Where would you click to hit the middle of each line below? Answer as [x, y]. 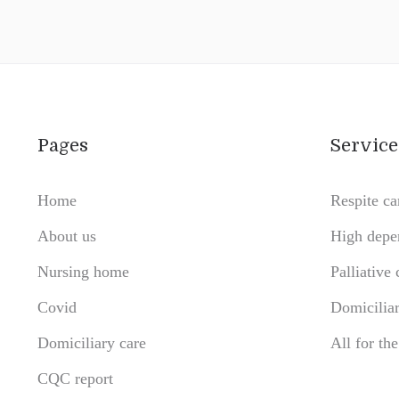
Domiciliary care [92, 342]
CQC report [75, 378]
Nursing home [83, 271]
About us [67, 236]
